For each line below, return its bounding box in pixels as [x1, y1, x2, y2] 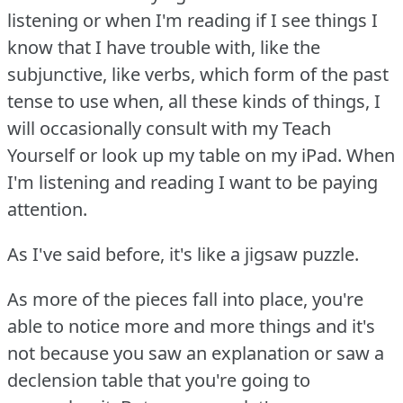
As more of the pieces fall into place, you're [7, 287, 363, 312]
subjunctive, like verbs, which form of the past [7, 62, 389, 87]
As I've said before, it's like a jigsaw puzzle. [7, 242, 359, 267]
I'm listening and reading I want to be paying [7, 170, 378, 195]
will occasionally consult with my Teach [7, 116, 331, 141]
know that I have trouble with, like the [7, 35, 320, 60]
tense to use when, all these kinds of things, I [7, 89, 381, 114]
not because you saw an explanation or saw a [7, 341, 384, 366]
